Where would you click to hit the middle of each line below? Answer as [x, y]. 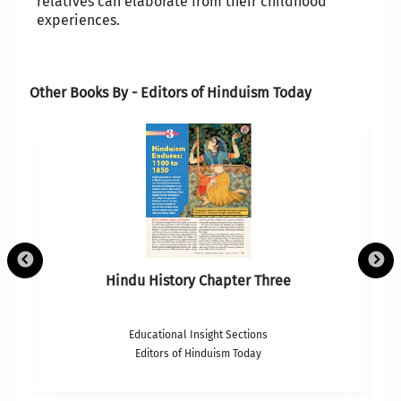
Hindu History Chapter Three [199, 281]
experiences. [78, 21]
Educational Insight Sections [199, 335]
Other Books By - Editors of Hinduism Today [170, 93]
